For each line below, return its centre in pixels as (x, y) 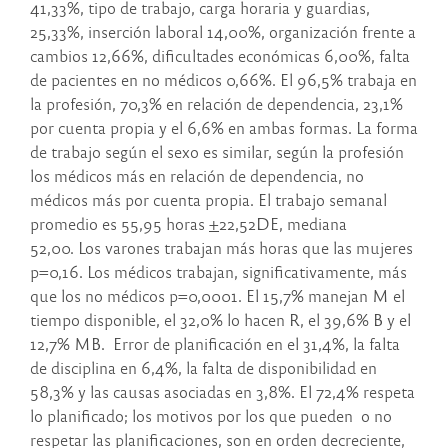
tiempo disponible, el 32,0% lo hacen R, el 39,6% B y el (220, 320)
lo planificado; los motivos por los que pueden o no (211, 416)
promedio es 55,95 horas (119, 224)
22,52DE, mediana (283, 224)
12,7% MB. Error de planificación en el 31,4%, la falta (215, 344)
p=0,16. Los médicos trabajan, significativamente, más (218, 272)
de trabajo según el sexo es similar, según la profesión (217, 152)
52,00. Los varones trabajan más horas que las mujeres (221, 248)
